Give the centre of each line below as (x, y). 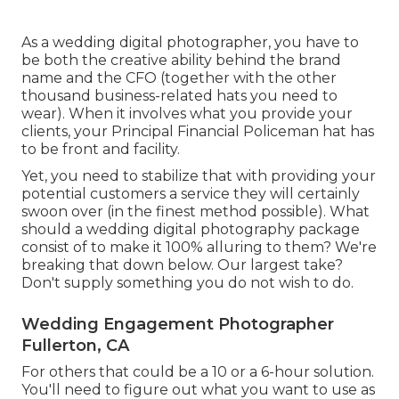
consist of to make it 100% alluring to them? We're (199, 247)
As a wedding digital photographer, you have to (190, 42)
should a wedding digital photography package (191, 229)
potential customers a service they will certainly (191, 193)
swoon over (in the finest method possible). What (195, 211)
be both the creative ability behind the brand (181, 60)
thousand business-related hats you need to (179, 95)
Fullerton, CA (75, 345)
